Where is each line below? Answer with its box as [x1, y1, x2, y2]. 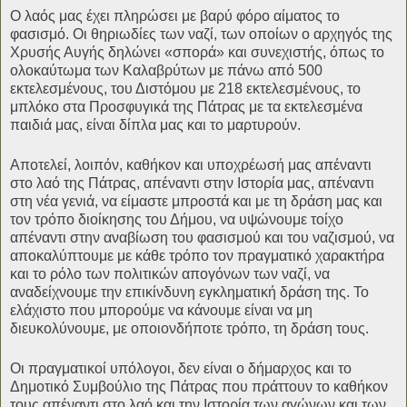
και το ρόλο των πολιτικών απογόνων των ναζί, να [10, 266, 330, 283]
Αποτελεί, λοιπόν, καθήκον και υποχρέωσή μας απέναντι [10, 157, 372, 174]
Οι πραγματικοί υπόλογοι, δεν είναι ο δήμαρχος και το [10, 360, 352, 376]
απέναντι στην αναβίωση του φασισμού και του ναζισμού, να [10, 230, 394, 246]
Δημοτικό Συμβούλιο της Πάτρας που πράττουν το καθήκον [10, 378, 388, 394]
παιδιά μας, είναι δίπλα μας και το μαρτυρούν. [10, 117, 301, 134]
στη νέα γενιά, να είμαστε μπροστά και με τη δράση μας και [10, 194, 382, 210]
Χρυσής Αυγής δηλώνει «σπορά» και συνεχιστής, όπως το [10, 45, 384, 61]
